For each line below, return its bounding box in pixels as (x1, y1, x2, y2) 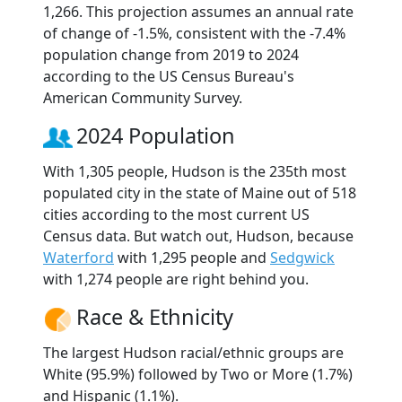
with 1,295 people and (114, 247, 270, 267)
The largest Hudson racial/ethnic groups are (43, 342, 344, 363)
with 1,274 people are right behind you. (43, 268, 309, 289)
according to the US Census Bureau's (43, 66, 294, 86)
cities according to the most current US (43, 204, 310, 224)
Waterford (43, 247, 114, 267)
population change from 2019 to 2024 (43, 44, 299, 65)
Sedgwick (270, 247, 335, 267)
